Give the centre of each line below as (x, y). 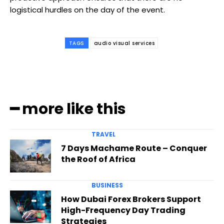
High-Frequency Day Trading (123, 210)
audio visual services (124, 43)
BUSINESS (107, 185)
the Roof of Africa (98, 159)
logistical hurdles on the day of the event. (87, 10)
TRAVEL (103, 134)
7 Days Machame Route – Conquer (134, 148)
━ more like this (68, 109)
